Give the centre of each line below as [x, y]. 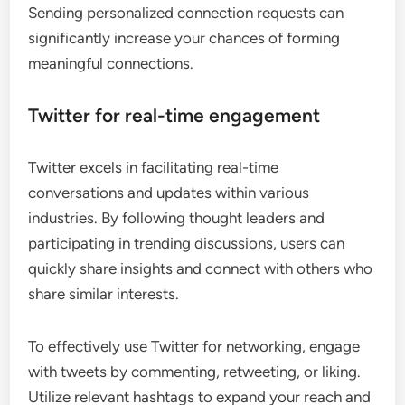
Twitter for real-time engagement [174, 115]
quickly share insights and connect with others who [201, 268]
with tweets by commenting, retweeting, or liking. [195, 371]
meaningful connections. [111, 63]
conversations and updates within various [169, 192]
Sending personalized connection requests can [186, 12]
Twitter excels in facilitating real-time [154, 167]
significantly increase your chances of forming [184, 38]
